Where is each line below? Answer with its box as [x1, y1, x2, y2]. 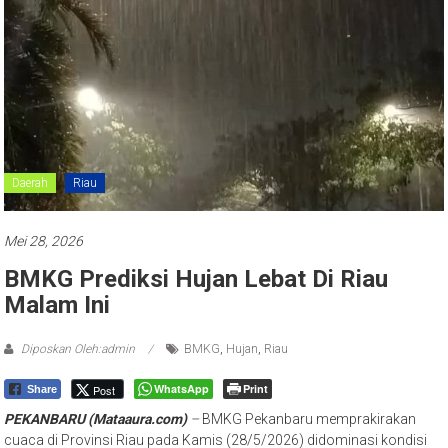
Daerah [12, 175, 49, 190]
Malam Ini [4, 290, 111, 319]
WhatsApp [154, 380, 210, 396]
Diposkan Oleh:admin [18, 341, 139, 356]
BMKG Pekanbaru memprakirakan [199, 410, 417, 427]
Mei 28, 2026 [4, 232, 84, 249]
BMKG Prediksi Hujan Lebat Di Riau [4, 264, 389, 293]
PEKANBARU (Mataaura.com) [4, 410, 188, 427]
